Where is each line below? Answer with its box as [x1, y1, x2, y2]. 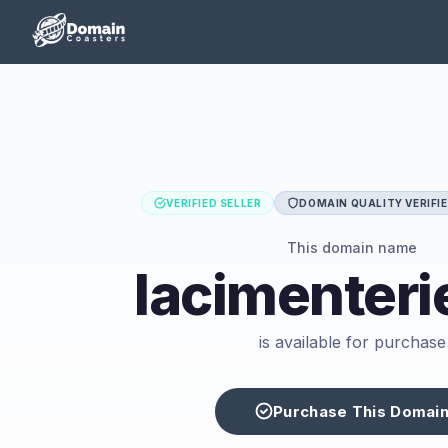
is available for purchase [258, 331, 446, 352]
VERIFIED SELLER [166, 196, 262, 209]
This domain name [287, 238, 417, 256]
